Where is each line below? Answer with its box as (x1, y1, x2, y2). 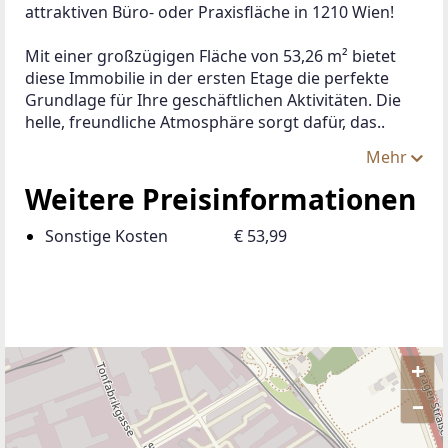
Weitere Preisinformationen (25, 179, 416, 218)
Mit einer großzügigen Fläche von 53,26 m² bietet (25, 44, 400, 67)
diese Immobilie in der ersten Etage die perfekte (25, 66, 393, 89)
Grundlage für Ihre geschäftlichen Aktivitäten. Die (25, 88, 405, 111)
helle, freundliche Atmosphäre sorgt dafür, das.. (25, 110, 385, 133)
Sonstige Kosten (45, 224, 168, 247)
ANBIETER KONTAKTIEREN (49, 392, 268, 415)
